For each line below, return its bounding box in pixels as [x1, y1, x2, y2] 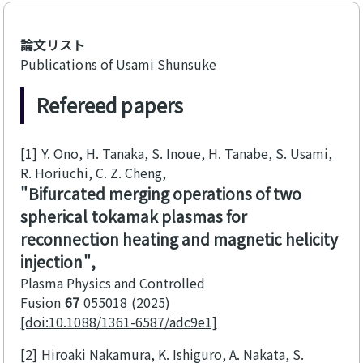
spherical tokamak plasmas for [20, 205, 247, 228]
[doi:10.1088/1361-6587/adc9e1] [20, 312, 217, 332]
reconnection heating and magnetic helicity [20, 228, 338, 251]
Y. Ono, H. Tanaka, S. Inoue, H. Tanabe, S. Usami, [41, 143, 333, 164]
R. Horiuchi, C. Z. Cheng [20, 163, 162, 183]
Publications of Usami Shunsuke [20, 54, 216, 75]
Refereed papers [36, 91, 183, 120]
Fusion [20, 293, 62, 313]
